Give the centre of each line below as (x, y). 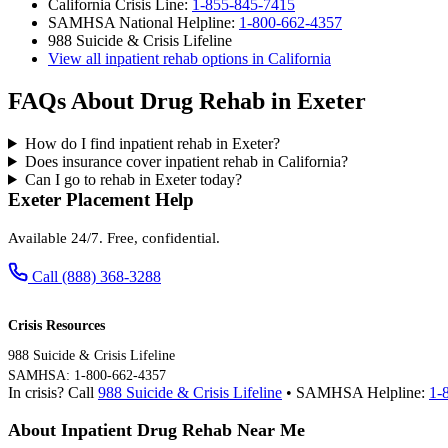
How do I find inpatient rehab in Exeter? (152, 143)
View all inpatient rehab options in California (189, 59)
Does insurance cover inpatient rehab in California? (186, 161)
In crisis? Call (53, 392)
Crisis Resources (56, 325)
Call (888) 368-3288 (96, 276)
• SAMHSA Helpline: (355, 392)
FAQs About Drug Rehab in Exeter (187, 100)
